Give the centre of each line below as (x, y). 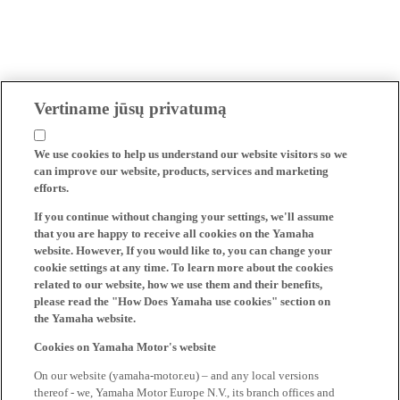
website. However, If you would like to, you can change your (183, 250)
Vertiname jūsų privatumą (131, 108)
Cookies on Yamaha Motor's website (125, 346)
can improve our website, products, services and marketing (182, 171)
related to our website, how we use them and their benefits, (179, 284)
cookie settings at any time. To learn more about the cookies (184, 267)
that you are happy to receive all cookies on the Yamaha (175, 233)
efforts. (52, 187)
